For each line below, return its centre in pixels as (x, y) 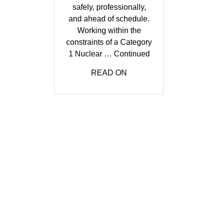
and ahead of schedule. (109, 19)
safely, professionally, (109, 7)
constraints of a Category (109, 42)
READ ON (109, 73)
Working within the (109, 30)
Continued (132, 54)
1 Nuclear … (91, 54)
